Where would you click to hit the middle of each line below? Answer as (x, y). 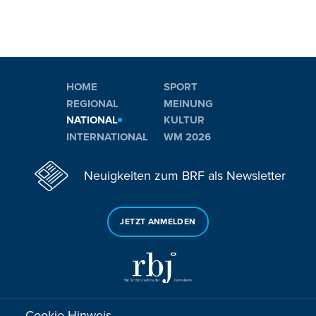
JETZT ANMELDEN (158, 221)
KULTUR (184, 120)
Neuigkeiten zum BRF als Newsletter (185, 176)
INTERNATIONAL (107, 136)
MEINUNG (188, 103)
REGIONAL (92, 103)
